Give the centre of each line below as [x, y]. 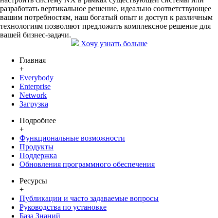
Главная [33, 60]
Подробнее [38, 121]
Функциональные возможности [72, 138]
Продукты [36, 147]
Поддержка [38, 156]
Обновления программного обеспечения [87, 164]
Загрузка [34, 104]
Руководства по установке [63, 207]
